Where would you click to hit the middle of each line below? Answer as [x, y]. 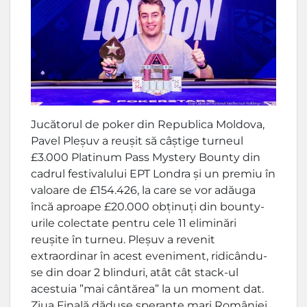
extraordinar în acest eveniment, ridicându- [149, 256]
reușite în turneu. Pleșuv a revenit [123, 239]
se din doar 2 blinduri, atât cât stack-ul [135, 272]
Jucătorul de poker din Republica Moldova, [148, 124]
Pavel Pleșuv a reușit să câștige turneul [137, 140]
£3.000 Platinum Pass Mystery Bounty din [146, 157]
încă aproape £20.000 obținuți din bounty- [148, 206]
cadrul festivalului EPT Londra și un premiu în [153, 173]
